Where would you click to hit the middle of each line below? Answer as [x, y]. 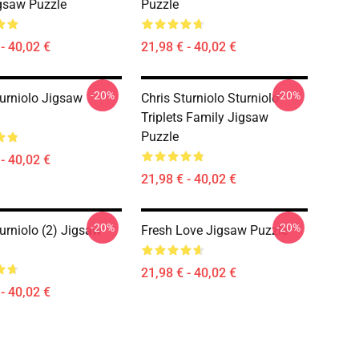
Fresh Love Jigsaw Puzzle [214, 230]
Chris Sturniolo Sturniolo [210, 98]
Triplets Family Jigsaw [205, 117]
